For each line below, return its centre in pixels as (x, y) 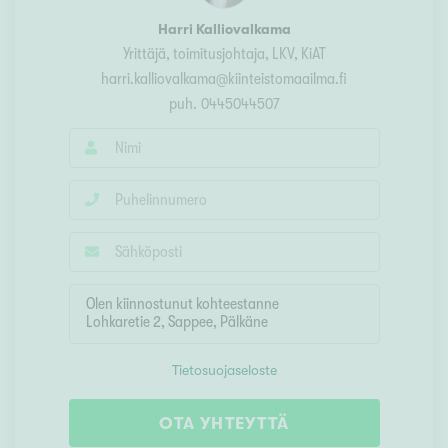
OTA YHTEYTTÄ (224, 424)
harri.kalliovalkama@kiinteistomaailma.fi (224, 79)
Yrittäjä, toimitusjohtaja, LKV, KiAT (224, 54)
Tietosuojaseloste (224, 370)
